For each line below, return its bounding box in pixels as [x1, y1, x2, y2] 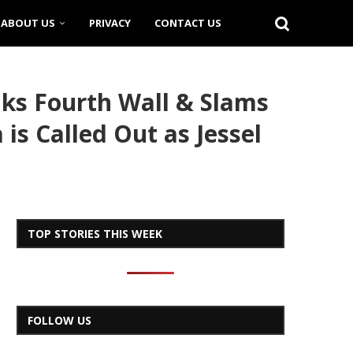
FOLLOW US [28, 313, 91, 328]
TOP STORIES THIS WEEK [28, 226, 162, 241]
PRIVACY [89, 16, 131, 30]
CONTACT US [154, 16, 221, 30]
